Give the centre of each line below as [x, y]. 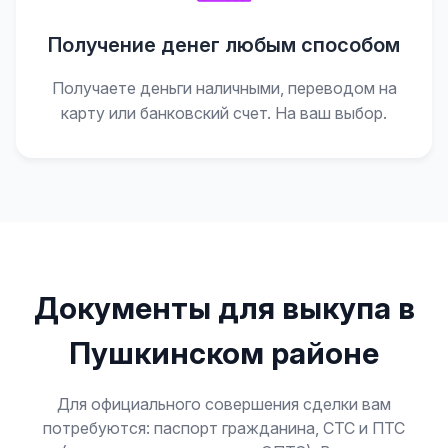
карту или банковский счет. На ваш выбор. [224, 113]
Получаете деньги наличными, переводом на [224, 88]
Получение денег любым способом [224, 45]
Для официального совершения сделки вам [224, 404]
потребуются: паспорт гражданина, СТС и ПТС [224, 428]
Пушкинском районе [224, 353]
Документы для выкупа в [224, 308]
